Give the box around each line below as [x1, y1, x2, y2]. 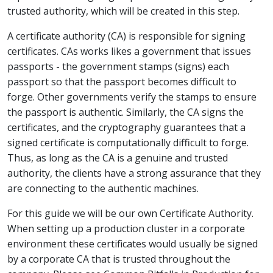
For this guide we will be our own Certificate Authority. [7, 207, 253, 220]
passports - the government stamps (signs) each [7, 60, 229, 73]
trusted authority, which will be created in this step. [7, 4, 239, 18]
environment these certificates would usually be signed [7, 237, 258, 250]
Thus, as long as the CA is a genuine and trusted [7, 151, 228, 165]
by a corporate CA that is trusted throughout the [7, 252, 230, 266]
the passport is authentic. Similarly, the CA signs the [7, 105, 244, 119]
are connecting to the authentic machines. [7, 182, 199, 195]
